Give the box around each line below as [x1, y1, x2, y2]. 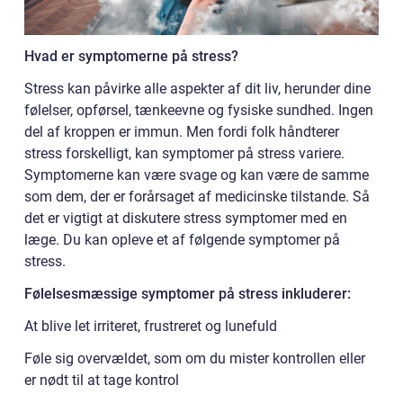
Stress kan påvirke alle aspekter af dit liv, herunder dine [24, 79, 371, 97]
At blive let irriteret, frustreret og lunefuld [24, 317, 277, 335]
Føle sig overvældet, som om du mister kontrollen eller [24, 349, 365, 367]
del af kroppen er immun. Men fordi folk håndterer [24, 122, 339, 140]
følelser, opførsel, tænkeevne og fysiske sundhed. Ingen [24, 101, 373, 119]
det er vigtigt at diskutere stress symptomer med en [24, 209, 347, 227]
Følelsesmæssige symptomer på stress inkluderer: [24, 284, 351, 302]
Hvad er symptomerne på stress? [24, 47, 238, 65]
